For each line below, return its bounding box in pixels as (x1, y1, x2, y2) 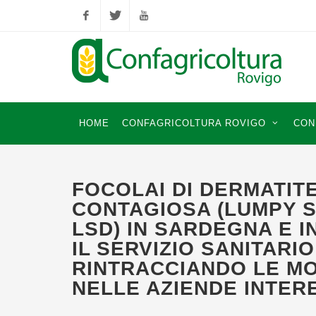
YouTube (130, 41, 170, 51)
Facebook (72, 41, 116, 51)
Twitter (101, 41, 135, 51)
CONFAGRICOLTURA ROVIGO (122, 118, 266, 128)
